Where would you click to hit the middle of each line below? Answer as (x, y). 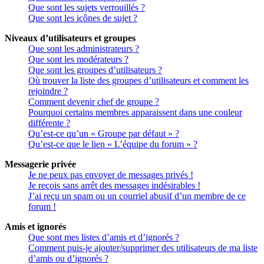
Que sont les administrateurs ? (84, 49)
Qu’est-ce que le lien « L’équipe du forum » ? (113, 144)
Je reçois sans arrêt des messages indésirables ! (114, 186)
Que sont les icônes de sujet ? (83, 18)
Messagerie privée (40, 164)
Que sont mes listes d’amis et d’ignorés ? (104, 237)
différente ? (49, 123)
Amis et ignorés (35, 227)
